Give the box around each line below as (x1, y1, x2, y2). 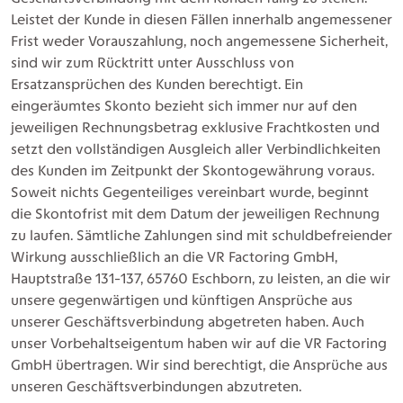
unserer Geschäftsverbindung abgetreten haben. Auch (11, 313, 364, 330)
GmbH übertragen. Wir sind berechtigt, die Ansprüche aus (11, 356, 388, 373)
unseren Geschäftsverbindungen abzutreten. (11, 378, 301, 395)
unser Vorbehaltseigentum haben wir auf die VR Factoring (11, 335, 387, 352)
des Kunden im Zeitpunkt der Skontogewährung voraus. (11, 162, 374, 179)
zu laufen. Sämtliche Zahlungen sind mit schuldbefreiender (11, 227, 392, 244)
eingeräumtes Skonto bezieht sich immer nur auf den (11, 97, 357, 114)
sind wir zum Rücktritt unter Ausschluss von (11, 54, 294, 71)
